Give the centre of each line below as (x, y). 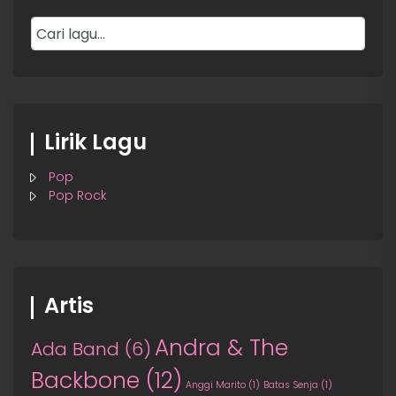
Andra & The (221, 348)
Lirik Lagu (95, 142)
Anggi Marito (216, 385)
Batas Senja (291, 385)
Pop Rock (78, 196)
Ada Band (75, 350)
